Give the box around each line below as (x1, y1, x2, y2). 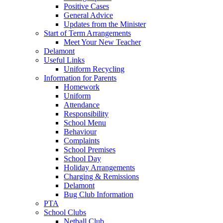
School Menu (64, 118, 106, 127)
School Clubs (44, 208, 86, 217)
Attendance (64, 101, 100, 110)
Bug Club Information (64, 190, 133, 199)
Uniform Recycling (64, 65, 124, 74)
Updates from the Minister (64, 20, 146, 29)
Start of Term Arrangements (44, 29, 131, 38)
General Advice (64, 11, 113, 20)
